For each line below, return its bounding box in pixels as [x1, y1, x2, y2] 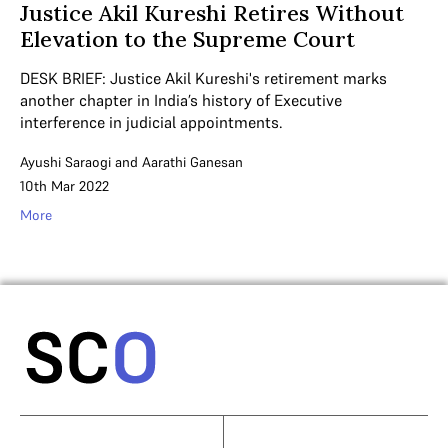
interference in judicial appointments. [20, 111, 283, 132]
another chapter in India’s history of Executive [20, 89, 342, 110]
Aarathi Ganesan [142, 152, 243, 171]
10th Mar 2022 [20, 176, 109, 195]
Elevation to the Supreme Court [20, 24, 355, 53]
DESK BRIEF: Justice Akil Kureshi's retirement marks [20, 67, 387, 88]
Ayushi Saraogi [20, 152, 111, 171]
